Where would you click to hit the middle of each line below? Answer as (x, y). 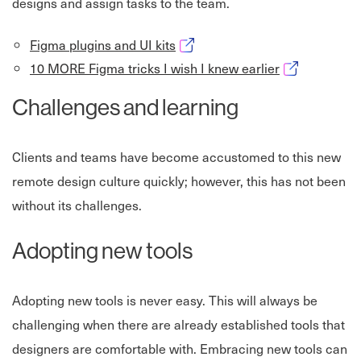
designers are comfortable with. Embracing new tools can (180, 349)
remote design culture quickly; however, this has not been (179, 181)
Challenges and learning (125, 107)
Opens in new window (238, 44)
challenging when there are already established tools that (178, 324)
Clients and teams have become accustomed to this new (176, 157)
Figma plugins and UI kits (103, 45)
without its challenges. (77, 205)
